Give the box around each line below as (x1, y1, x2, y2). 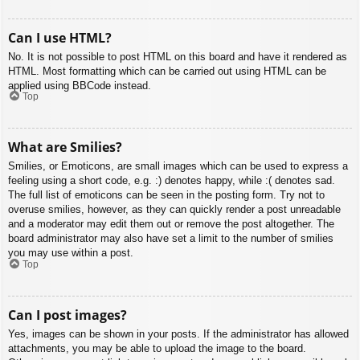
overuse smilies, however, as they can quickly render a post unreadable (8, 203, 341, 216)
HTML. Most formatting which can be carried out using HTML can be (8, 64, 326, 77)
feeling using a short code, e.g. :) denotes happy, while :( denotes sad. (8, 174, 335, 187)
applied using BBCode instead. (8, 79, 151, 92)
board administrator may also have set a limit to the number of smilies (8, 232, 333, 245)
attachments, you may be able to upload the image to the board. (8, 342, 306, 354)
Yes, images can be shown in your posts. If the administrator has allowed (8, 327, 349, 340)
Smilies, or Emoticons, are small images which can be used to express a (8, 160, 348, 173)
